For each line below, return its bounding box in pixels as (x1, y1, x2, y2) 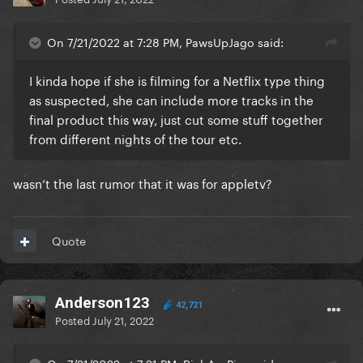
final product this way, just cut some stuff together (29, 109, 323, 129)
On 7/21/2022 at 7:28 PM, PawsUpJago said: (47, 32, 284, 51)
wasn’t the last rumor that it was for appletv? (13, 173, 275, 193)
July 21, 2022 (92, 311, 154, 328)
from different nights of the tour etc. (29, 128, 245, 148)
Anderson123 (55, 293, 150, 313)
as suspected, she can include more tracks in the (29, 89, 314, 109)
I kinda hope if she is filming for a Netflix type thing (29, 70, 325, 90)
